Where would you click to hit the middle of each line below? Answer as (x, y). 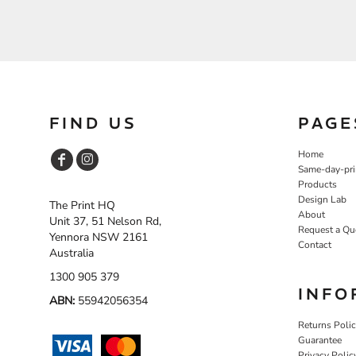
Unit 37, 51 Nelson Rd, (105, 221)
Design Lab (322, 199)
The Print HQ (82, 205)
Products (317, 184)
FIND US (93, 122)
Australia (72, 253)
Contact (315, 244)
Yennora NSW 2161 (99, 237)
